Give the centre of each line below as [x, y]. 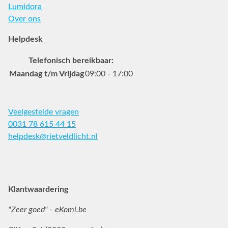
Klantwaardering [38, 189]
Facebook [37, 156]
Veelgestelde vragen [44, 112]
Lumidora [25, 6]
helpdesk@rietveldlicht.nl [53, 136]
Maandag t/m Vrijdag [47, 74]
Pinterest [93, 156]
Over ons [24, 19]
